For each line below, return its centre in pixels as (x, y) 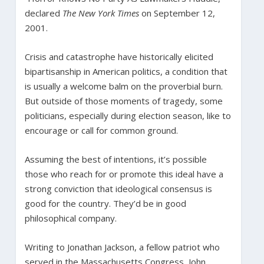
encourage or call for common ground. (101, 130)
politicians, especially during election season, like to (128, 115)
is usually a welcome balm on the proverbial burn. (123, 86)
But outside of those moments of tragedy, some (123, 100)
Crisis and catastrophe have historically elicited (119, 56)
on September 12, (177, 13)
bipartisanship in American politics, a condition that (126, 71)
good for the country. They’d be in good (105, 203)
